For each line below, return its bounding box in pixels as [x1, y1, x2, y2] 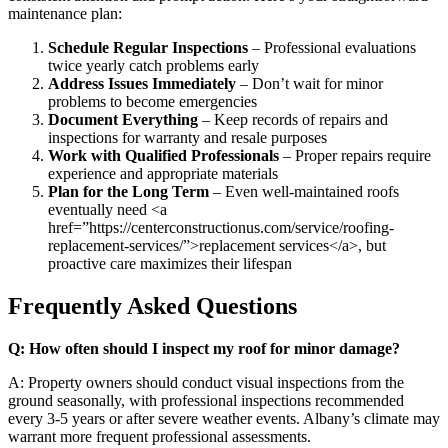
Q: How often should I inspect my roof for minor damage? [8, 339, 400, 357]
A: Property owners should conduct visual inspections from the [8, 373, 404, 391]
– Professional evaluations [248, 38, 416, 56]
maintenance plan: [8, 4, 122, 22]
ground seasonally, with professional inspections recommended [8, 391, 404, 409]
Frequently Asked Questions [8, 292, 297, 319]
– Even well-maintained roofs [209, 182, 399, 200]
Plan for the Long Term [48, 182, 209, 200]
